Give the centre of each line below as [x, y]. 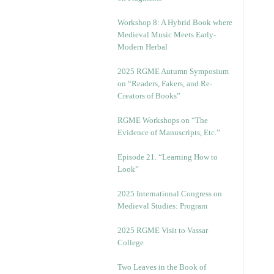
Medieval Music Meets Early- [167, 35]
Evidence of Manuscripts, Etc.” [169, 132]
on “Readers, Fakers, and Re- [165, 83]
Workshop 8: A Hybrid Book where [175, 22]
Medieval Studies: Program [162, 206]
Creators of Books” [149, 96]
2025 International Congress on [170, 194]
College [131, 243]
